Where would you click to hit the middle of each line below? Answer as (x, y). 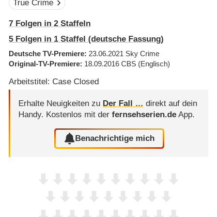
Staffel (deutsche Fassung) (111, 39)
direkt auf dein (170, 103)
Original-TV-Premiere (44, 64)
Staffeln (74, 24)
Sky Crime (142, 54)
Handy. (32, 114)
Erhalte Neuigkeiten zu (60, 103)
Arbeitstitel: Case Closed (54, 82)
